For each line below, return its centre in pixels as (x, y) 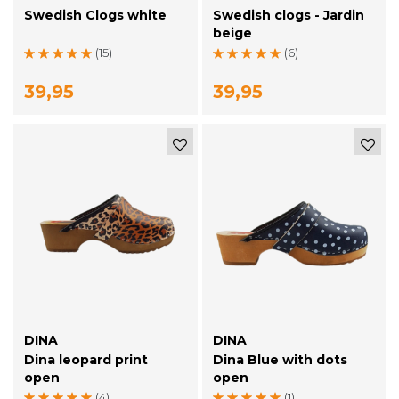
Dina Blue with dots (280, 359)
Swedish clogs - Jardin (288, 16)
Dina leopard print (86, 359)
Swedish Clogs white (95, 16)
